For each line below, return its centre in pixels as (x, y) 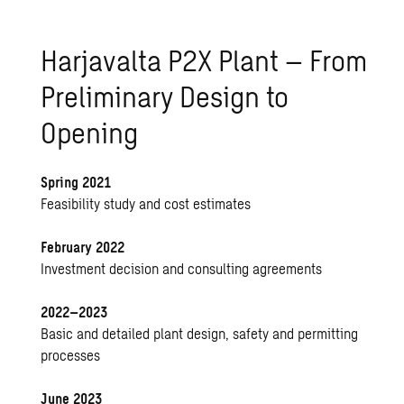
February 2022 (83, 246)
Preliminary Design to (165, 95)
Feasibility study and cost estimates (146, 203)
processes (71, 354)
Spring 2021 (76, 181)
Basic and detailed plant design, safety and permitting (200, 333)
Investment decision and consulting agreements (182, 268)
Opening (90, 131)
